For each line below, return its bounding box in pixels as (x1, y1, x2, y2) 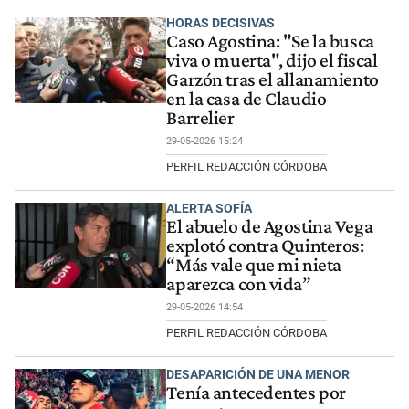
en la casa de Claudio (166, 88, 327, 110)
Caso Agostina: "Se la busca (166, 30, 374, 53)
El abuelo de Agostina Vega (166, 215, 373, 237)
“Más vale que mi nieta (166, 253, 341, 276)
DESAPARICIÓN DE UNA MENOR (166, 366, 351, 382)
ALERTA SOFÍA (166, 200, 253, 215)
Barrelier (166, 107, 235, 130)
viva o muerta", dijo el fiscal (166, 49, 378, 72)
